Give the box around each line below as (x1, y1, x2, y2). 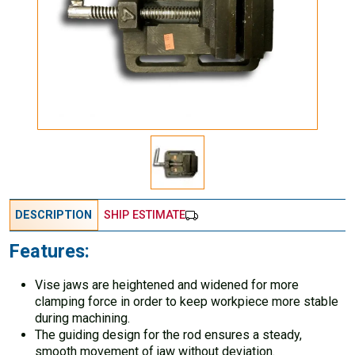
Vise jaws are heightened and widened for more (35, 277, 299, 293)
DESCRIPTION (15, 208, 93, 222)
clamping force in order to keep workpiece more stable (35, 294, 338, 310)
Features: (10, 239, 90, 262)
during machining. (35, 311, 130, 326)
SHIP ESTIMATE (104, 208, 186, 222)
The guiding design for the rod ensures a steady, (35, 327, 302, 343)
